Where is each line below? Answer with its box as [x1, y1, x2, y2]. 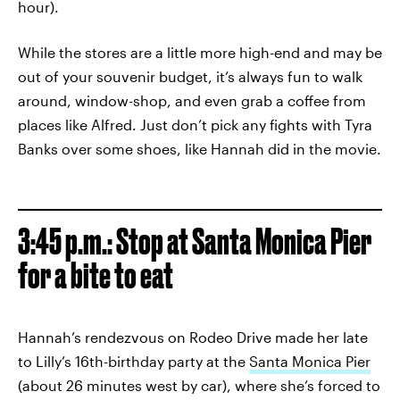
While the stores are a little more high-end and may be [18, 44, 382, 62]
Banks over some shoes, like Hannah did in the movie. [18, 140, 381, 158]
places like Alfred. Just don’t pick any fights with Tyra [18, 116, 372, 134]
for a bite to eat [18, 255, 173, 296]
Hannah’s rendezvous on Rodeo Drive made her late [18, 329, 368, 346]
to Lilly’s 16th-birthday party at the [18, 353, 249, 371]
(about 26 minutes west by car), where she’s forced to [18, 377, 380, 395]
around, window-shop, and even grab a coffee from [18, 92, 366, 110]
